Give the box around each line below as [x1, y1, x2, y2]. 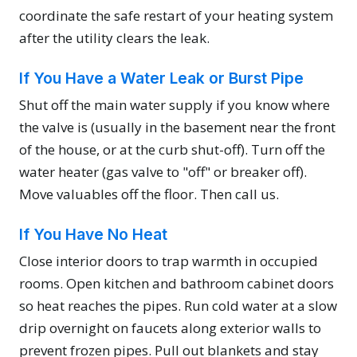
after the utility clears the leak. [19, 29, 210, 48]
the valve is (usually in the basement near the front [19, 118, 335, 137]
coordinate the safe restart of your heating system [19, 6, 333, 25]
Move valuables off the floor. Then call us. [19, 185, 279, 204]
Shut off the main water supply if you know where [19, 96, 330, 115]
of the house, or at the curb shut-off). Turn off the [19, 140, 325, 159]
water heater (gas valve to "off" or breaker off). [19, 163, 307, 182]
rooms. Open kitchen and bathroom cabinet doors [19, 274, 334, 293]
